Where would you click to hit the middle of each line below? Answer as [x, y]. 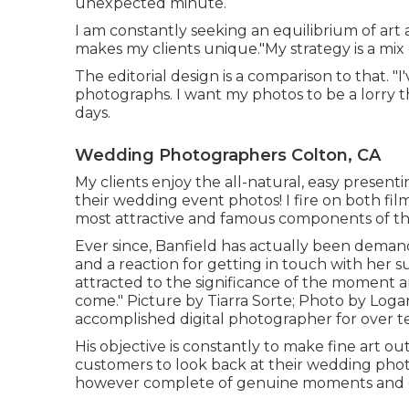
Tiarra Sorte [250, 300]
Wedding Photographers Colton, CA [228, 155]
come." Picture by [141, 300]
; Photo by [331, 300]
